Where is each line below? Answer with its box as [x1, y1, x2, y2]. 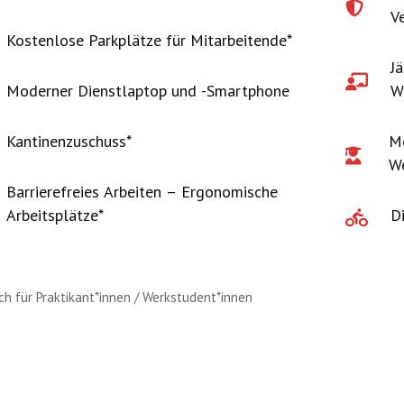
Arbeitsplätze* [5, 204, 104, 225]
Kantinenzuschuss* [5, 130, 132, 151]
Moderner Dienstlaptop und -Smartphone [5, 79, 289, 101]
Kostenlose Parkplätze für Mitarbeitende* [5, 29, 292, 50]
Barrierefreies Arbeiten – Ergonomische [5, 180, 278, 202]
